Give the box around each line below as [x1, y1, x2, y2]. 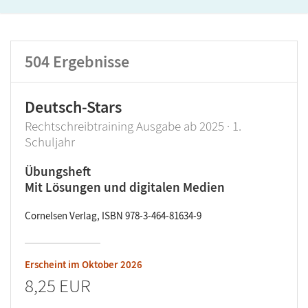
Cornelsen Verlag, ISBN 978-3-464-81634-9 [25, 209, 201, 222]
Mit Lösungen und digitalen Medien [25, 179, 225, 195]
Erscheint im [25, 258, 82, 271]
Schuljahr [25, 133, 75, 150]
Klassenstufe [25, 35, 89, 50]
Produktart [25, 76, 80, 91]
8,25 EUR [25, 274, 91, 297]
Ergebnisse [53, 51, 129, 72]
